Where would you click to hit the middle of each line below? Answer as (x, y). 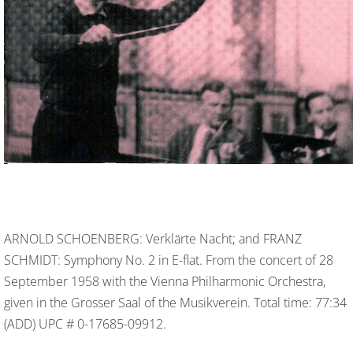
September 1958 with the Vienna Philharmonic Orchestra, (165, 282)
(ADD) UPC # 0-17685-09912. (85, 324)
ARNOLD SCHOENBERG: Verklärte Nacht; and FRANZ (153, 239)
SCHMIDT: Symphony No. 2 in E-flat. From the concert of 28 (169, 260)
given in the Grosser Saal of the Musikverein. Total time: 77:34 (175, 303)
